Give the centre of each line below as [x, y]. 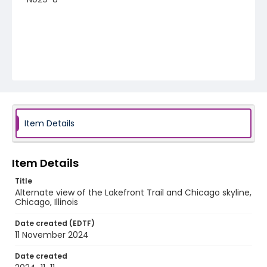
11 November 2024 [52, 235]
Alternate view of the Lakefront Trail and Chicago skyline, [133, 193]
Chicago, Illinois [46, 202]
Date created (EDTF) [55, 223]
